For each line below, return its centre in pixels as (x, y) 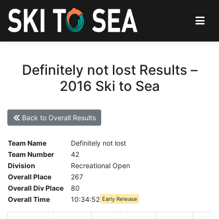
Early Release (120, 199)
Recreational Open (100, 166)
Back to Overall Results (58, 118)
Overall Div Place (36, 188)
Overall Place (30, 177)
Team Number (31, 154)
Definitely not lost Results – (109, 70)
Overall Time (29, 199)
